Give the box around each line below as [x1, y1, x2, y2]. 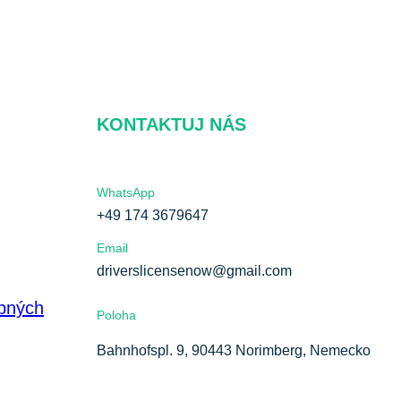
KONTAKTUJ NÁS [97, 115, 246, 135]
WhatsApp [97, 185, 155, 200]
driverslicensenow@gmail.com [97, 263, 292, 279]
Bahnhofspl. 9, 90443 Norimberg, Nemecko [97, 342, 371, 358]
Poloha [97, 307, 136, 322]
